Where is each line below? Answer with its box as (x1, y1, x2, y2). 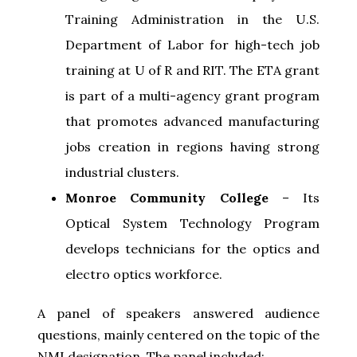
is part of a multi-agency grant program (65, 87, 320, 104)
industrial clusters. (65, 163, 179, 180)
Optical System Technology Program (65, 214, 320, 231)
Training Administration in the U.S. (65, 10, 320, 27)
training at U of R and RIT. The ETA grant (65, 61, 320, 78)
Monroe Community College (65, 189, 269, 206)
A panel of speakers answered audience (37, 304, 320, 321)
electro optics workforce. (65, 265, 222, 282)
